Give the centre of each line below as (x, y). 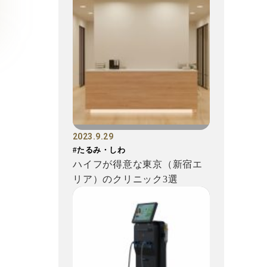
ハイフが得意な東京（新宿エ (138, 164)
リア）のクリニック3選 (125, 179)
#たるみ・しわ (99, 150)
